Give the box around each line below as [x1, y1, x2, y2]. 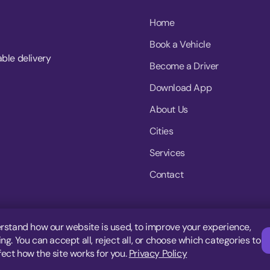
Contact [149, 168, 184, 181]
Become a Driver [149, 60, 219, 73]
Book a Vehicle [149, 38, 211, 51]
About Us [149, 103, 188, 116]
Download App [149, 81, 212, 95]
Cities [149, 125, 174, 138]
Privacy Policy [128, 247, 187, 260]
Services [149, 146, 185, 160]
